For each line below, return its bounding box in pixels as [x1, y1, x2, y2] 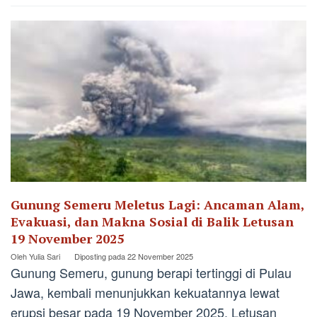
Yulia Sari [29, 250, 60, 263]
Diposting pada [74, 250, 127, 263]
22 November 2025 [127, 250, 193, 263]
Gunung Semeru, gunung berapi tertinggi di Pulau [11, 263, 292, 282]
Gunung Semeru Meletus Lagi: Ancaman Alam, [11, 196, 304, 214]
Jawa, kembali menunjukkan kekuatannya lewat [11, 283, 279, 302]
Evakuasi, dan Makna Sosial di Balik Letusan [11, 213, 294, 231]
